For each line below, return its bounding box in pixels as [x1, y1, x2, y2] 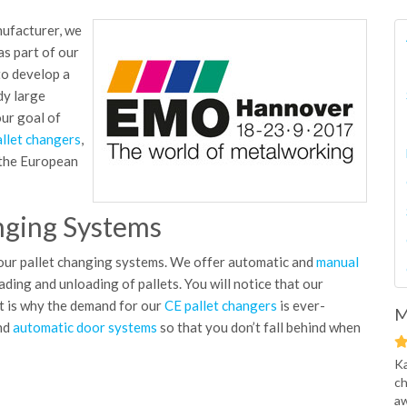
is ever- [277, 297, 325, 313]
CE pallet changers [164, 297, 277, 313]
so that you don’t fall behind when [157, 319, 361, 335]
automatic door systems [13, 319, 157, 335]
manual [316, 253, 359, 270]
